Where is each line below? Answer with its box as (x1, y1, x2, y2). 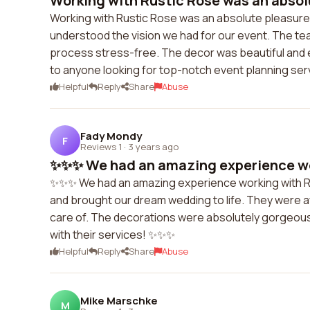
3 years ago (128, 140, 179, 153)
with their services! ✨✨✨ (50, 227, 175, 242)
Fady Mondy (80, 128, 142, 143)
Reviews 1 (80, 140, 122, 153)
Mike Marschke (80, 293, 158, 308)
